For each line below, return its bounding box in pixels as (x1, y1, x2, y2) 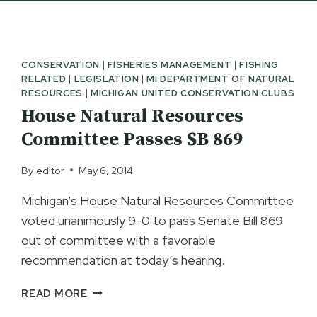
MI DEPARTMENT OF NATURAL (146, 73, 295, 85)
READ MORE (21, 286, 88, 300)
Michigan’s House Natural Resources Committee (21, 192, 294, 209)
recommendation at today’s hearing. (21, 251, 225, 268)
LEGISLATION (74, 73, 139, 85)
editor (35, 163, 64, 177)
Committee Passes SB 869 (21, 128, 243, 152)
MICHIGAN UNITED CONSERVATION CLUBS (90, 87, 295, 99)
